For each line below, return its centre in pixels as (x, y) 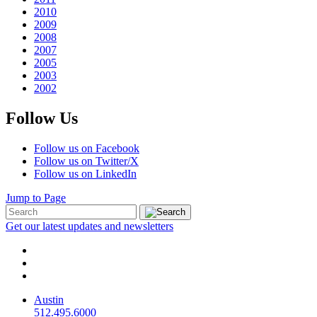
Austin (49, 300)
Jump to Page (36, 198)
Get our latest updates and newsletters (90, 226)
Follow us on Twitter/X (86, 161)
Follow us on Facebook (87, 149)
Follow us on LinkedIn (85, 174)
